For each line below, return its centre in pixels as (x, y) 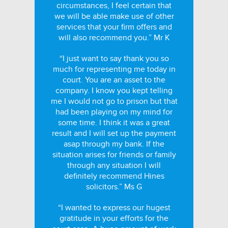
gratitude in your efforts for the (114, 218)
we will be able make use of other (114, 16)
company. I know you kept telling (114, 91)
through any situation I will (114, 165)
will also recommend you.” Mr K (114, 38)
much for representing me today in (114, 69)
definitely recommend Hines (114, 176)
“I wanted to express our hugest (114, 208)
